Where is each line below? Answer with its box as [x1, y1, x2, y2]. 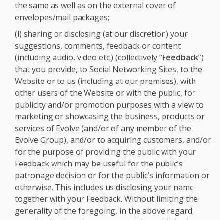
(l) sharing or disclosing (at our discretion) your [15, 28, 188, 39]
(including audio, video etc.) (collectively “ [15, 52, 162, 63]
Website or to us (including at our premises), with [15, 76, 196, 86]
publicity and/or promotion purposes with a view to [15, 99, 204, 110]
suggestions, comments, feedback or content [15, 40, 181, 51]
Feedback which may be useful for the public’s [15, 158, 183, 169]
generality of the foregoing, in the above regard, [15, 205, 194, 216]
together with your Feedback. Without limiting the [15, 193, 198, 204]
